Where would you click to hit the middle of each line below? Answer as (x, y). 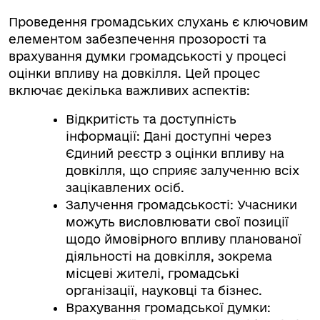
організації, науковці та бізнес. (164, 290)
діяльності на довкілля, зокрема (169, 256)
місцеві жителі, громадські (152, 273)
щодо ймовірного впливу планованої (184, 239)
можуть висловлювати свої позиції (177, 222)
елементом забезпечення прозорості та (137, 39)
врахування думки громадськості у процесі (147, 56)
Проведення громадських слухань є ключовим (159, 22)
